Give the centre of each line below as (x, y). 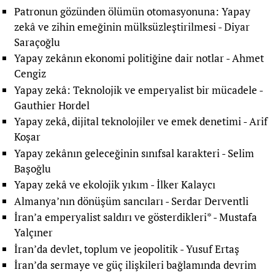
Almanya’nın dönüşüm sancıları (88, 201)
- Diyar (233, 26)
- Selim (237, 153)
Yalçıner (33, 233)
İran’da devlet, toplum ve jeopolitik (96, 249)
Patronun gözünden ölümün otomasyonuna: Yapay (132, 11)
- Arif (254, 122)
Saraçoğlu (37, 42)
